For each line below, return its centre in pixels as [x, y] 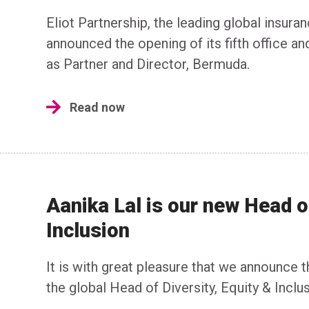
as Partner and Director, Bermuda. [148, 64]
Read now [97, 108]
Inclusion [88, 230]
